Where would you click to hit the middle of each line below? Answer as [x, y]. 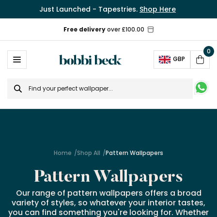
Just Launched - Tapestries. [89, 9]
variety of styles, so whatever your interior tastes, [108, 203]
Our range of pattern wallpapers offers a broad [108, 193]
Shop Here [158, 9]
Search [21, 83]
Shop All [89, 153]
